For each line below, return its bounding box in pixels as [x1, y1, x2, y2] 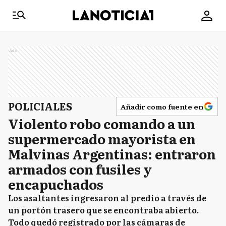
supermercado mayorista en [8, 129, 196, 148]
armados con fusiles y [8, 159, 152, 179]
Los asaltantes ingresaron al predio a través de [8, 192, 206, 204]
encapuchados [8, 174, 103, 194]
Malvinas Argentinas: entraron [8, 144, 216, 163]
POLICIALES [8, 98, 72, 114]
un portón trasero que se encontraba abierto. [8, 204, 199, 216]
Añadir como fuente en [121, 101, 203, 111]
